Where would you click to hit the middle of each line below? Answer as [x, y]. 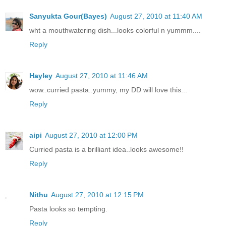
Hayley [41, 76]
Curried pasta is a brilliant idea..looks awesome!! [106, 150]
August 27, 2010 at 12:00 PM [91, 135]
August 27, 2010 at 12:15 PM [97, 195]
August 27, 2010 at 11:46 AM [102, 76]
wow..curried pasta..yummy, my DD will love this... [108, 90]
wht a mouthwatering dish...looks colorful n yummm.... [115, 31]
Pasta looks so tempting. [68, 209]
